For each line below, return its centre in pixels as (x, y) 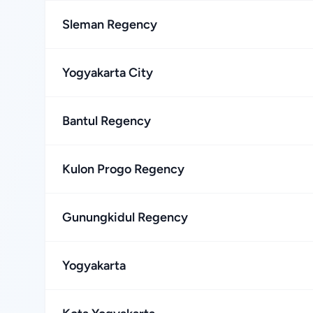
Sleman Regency (110, 24)
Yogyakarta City (108, 73)
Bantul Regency (107, 121)
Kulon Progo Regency (123, 169)
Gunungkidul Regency (125, 217)
